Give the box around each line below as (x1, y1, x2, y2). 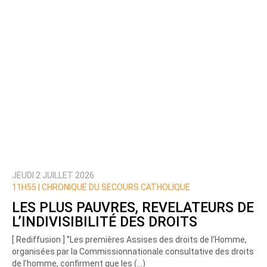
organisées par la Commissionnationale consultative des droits (12, 247, 254, 257)
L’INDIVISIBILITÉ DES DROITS (12, 213, 197, 230)
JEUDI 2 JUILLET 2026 (12, 170, 94, 181)
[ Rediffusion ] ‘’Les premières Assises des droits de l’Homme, (12, 235, 247, 245)
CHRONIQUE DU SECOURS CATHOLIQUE (40, 182, 190, 193)
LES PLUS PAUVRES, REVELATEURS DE (12, 199, 254, 216)
